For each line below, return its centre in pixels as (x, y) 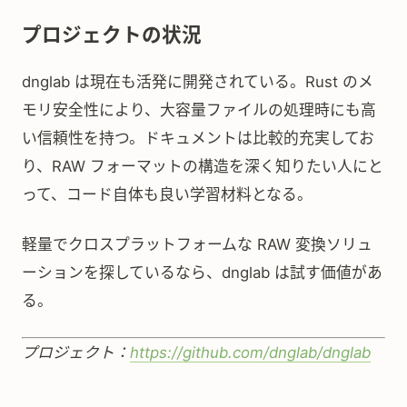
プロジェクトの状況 (112, 35)
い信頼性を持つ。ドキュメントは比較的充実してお (198, 138)
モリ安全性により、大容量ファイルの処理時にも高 (199, 110)
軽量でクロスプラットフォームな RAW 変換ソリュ (197, 244)
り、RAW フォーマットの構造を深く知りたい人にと (203, 166)
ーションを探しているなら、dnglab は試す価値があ (202, 273)
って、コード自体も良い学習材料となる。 (167, 194)
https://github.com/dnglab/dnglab (250, 352)
